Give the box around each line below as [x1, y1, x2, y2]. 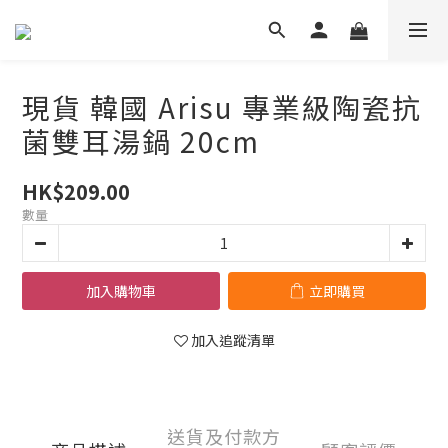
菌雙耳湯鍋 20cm [22, 121, 260, 161]
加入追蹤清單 [190, 330, 275, 350]
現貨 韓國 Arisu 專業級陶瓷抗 [22, 87, 422, 127]
